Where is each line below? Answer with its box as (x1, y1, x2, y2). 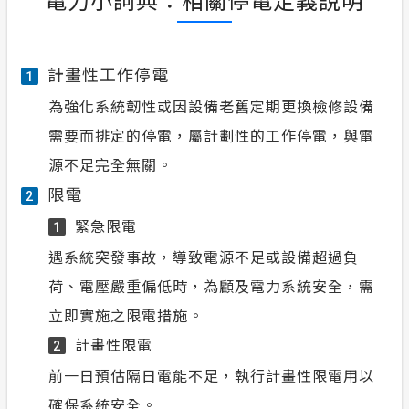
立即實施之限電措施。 (48, 304, 204, 327)
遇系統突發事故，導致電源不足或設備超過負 (48, 246, 359, 268)
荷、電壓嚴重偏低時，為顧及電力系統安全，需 (48, 275, 374, 298)
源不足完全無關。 (48, 153, 173, 176)
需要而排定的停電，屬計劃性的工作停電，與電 (48, 124, 374, 147)
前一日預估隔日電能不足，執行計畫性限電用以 (48, 364, 374, 387)
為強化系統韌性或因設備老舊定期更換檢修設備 (48, 95, 374, 118)
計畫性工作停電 (47, 62, 169, 87)
